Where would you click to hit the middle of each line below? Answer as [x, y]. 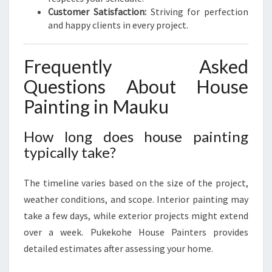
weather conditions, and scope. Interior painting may [136, 199]
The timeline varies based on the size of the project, [136, 183]
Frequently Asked [136, 66]
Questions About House [136, 86]
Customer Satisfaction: [97, 12]
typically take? [70, 152]
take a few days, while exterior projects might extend [136, 216]
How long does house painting [136, 136]
